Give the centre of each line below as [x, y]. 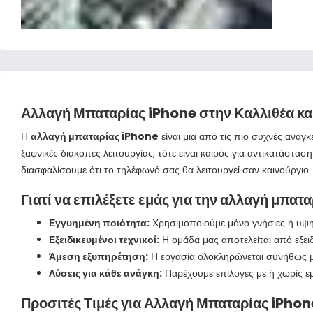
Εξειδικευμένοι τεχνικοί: [104, 240]
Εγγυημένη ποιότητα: [99, 223]
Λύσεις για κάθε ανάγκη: [105, 273]
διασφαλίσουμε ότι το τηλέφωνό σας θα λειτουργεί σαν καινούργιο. [166, 170]
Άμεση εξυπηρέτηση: [99, 256]
